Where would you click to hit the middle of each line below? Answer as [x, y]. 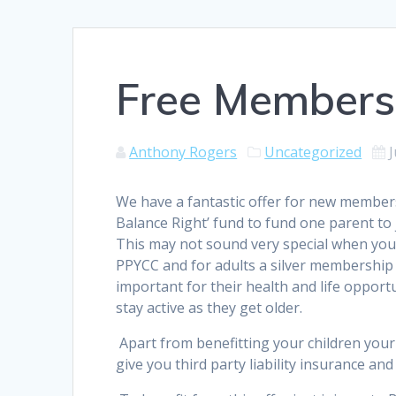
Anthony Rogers [183, 152]
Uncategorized [313, 152]
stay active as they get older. [209, 308]
